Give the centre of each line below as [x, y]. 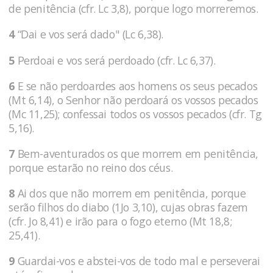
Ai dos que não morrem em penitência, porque [130, 193]
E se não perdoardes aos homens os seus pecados [136, 86]
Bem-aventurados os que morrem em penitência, [137, 153]
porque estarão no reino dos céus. [91, 167]
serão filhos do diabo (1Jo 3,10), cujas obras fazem [128, 207]
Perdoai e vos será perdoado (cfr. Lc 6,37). [115, 60]
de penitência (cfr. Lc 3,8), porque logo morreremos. [133, 9]
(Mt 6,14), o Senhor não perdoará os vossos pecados [133, 100]
